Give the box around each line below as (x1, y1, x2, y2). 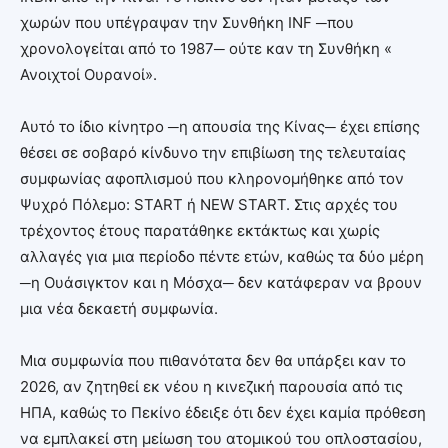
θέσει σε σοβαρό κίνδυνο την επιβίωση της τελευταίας (20, 142, 406, 162)
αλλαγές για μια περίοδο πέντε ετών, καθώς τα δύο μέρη (20, 246, 424, 266)
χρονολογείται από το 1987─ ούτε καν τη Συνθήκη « (20, 38, 392, 58)
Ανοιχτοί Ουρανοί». (20, 64, 157, 84)
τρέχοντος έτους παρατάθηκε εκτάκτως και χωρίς (20, 220, 380, 240)
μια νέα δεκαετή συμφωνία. (20, 298, 218, 318)
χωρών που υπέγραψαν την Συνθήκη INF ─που (20, 12, 354, 32)
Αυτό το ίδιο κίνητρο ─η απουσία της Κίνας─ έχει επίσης (20, 116, 420, 136)
